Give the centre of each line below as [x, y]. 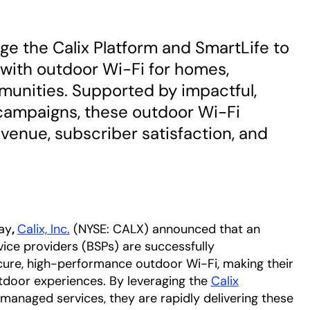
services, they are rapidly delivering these [173, 298]
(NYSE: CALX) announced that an [165, 229]
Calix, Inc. [43, 229]
